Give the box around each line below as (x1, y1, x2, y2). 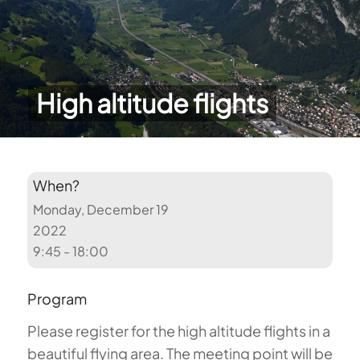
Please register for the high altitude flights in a (27, 321, 330, 341)
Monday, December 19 (33, 201, 170, 219)
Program (27, 289, 87, 309)
